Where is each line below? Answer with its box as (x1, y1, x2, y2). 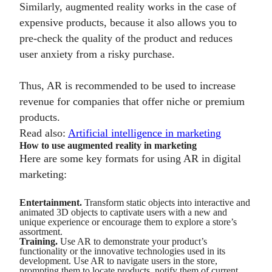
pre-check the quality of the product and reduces (19, 32, 233, 44)
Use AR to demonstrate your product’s (58, 236, 207, 246)
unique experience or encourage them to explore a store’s (19, 217, 237, 227)
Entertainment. (19, 197, 82, 208)
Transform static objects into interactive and (82, 197, 250, 208)
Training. (19, 236, 58, 246)
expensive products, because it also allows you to (19, 16, 237, 29)
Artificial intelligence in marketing (68, 127, 221, 139)
